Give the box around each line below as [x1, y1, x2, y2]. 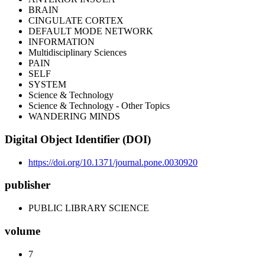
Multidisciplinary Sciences [28, 47, 127, 58]
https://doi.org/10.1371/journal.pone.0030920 [28, 157, 198, 167]
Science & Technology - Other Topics [28, 101, 170, 111]
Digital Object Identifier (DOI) [5, 133, 151, 146]
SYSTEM [28, 79, 66, 90]
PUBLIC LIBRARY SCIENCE [28, 203, 149, 214]
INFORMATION [28, 37, 95, 47]
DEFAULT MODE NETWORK [28, 26, 153, 37]
